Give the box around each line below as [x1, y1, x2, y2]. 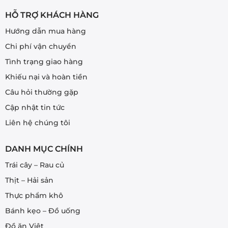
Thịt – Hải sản [5, 176, 53, 185]
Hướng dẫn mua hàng [5, 26, 86, 36]
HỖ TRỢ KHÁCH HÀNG [5, 10, 99, 20]
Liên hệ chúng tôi [5, 118, 70, 128]
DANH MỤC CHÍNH [5, 144, 83, 154]
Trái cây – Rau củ [5, 160, 64, 170]
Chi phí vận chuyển [5, 42, 76, 51]
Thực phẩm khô [5, 191, 63, 201]
